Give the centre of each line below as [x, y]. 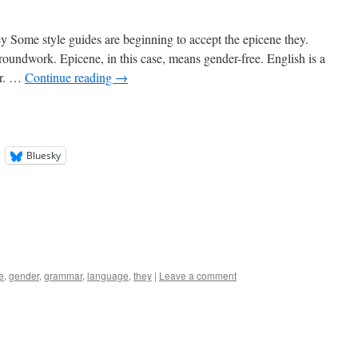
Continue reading [70, 77]
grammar [63, 275]
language [108, 275]
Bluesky [44, 155]
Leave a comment [198, 275]
